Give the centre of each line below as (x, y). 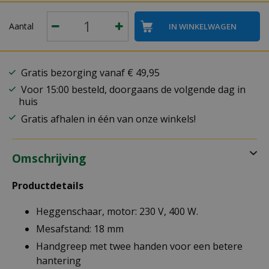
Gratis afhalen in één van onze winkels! (107, 119)
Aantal (21, 26)
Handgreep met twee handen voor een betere (139, 246)
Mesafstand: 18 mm (80, 228)
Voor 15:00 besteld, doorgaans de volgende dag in (133, 89)
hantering (59, 260)
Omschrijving (49, 159)
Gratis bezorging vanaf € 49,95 (90, 73)
